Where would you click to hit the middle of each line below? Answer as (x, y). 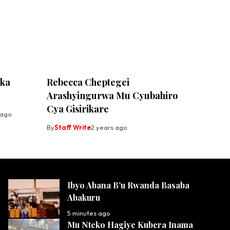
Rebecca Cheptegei (88, 82)
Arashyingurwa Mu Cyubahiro (112, 96)
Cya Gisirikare (78, 109)
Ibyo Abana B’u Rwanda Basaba (128, 185)
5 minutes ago (89, 213)
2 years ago (109, 128)
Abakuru (85, 198)
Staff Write (73, 128)
